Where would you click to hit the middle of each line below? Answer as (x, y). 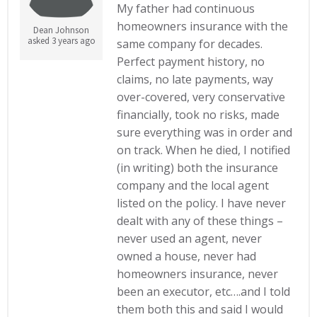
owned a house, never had (187, 256)
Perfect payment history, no (191, 62)
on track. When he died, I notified (204, 150)
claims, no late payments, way (195, 79)
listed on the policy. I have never (202, 203)
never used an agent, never (190, 238)
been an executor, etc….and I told (204, 292)
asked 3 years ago (61, 41)
